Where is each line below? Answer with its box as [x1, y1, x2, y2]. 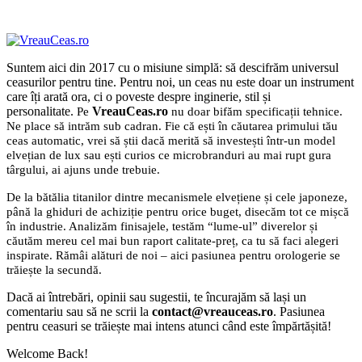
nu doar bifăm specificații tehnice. [168, 104, 343, 118]
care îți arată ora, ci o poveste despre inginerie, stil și [6, 89, 271, 103]
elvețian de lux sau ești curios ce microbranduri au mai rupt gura [6, 148, 331, 162]
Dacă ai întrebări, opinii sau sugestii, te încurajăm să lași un [6, 289, 306, 304]
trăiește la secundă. [6, 263, 102, 276]
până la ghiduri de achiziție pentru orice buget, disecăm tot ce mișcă [6, 204, 349, 218]
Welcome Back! [6, 346, 88, 360]
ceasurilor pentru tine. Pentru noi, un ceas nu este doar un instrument [6, 74, 354, 89]
